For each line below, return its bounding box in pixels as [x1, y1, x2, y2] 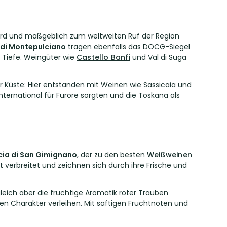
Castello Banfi [77, 52, 130, 62]
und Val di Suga [130, 52, 186, 62]
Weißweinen [147, 149, 192, 160]
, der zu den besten [77, 149, 147, 160]
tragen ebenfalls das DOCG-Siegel [66, 42, 190, 52]
